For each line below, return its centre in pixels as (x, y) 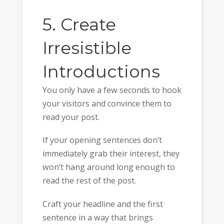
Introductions (101, 71)
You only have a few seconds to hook (112, 90)
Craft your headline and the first (102, 204)
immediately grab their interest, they (111, 154)
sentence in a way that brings (97, 217)
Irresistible (87, 48)
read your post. (71, 117)
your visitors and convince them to (107, 103)
